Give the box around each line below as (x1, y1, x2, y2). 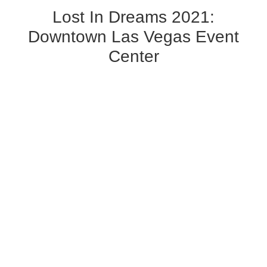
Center (108, 46, 159, 66)
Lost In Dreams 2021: (52, 7, 215, 26)
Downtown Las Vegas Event (28, 27, 239, 46)
